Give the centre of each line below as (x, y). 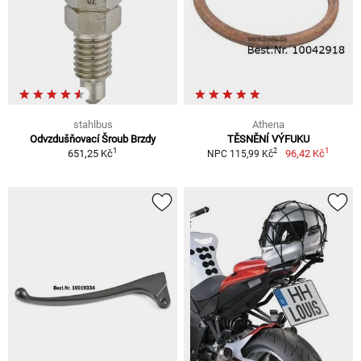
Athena (268, 124)
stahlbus (93, 124)
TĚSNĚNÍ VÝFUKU (268, 139)
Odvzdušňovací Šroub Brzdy (93, 139)
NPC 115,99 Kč (241, 154)
